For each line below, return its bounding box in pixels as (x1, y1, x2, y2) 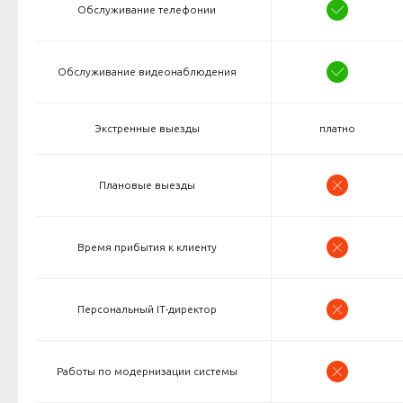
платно (319, 122, 355, 135)
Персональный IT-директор (76, 303, 217, 316)
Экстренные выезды (94, 122, 200, 135)
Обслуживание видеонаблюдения (57, 66, 237, 78)
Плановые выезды (98, 179, 195, 192)
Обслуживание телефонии (77, 4, 216, 16)
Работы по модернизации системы (56, 365, 237, 378)
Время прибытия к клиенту (76, 241, 217, 254)
